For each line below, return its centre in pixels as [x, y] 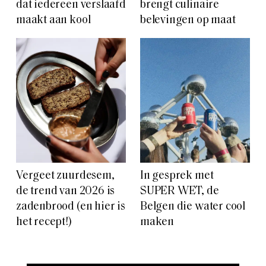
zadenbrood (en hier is [71, 207]
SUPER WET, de [180, 191]
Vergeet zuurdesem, [65, 176]
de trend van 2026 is [66, 191]
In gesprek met [177, 176]
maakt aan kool [53, 20]
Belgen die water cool [193, 207]
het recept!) [44, 222]
